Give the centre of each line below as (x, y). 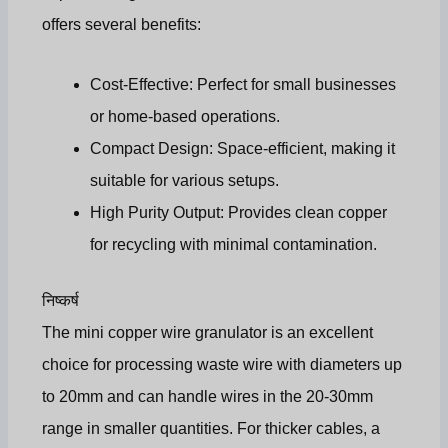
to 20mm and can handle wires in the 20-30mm (208, 396)
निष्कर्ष (61, 300)
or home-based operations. (185, 116)
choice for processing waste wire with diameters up (222, 364)
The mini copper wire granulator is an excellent (208, 332)
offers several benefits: (122, 24)
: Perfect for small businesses (293, 84)
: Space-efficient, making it (302, 148)
